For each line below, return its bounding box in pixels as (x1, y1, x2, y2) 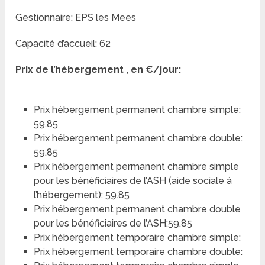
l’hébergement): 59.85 (33, 189, 130, 201)
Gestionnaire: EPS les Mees (15, 12, 137, 24)
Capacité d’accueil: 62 (15, 38, 111, 50)
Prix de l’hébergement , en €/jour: (15, 64, 182, 76)
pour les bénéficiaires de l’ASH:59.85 (33, 218, 192, 230)
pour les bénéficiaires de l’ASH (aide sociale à (33, 175, 232, 187)
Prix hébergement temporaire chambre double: (33, 246, 243, 258)
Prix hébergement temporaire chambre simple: (33, 232, 241, 244)
